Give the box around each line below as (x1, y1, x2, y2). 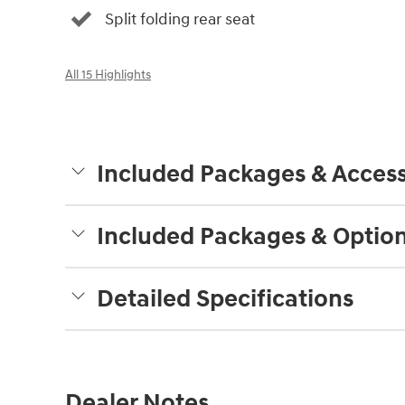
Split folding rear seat (105, 8, 255, 30)
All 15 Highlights (65, 68, 151, 83)
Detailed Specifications (97, 284, 353, 316)
